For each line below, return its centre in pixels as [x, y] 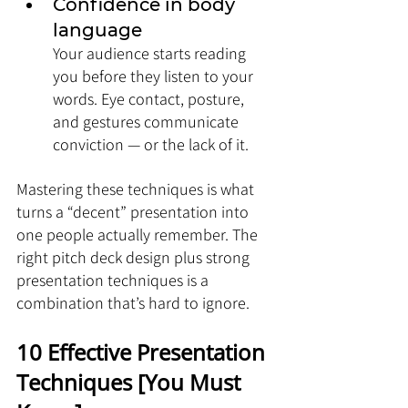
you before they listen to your [155, 76]
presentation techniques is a [114, 280]
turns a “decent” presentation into [134, 212]
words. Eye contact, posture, [150, 99]
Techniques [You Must [131, 382]
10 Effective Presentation [143, 352]
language [97, 30]
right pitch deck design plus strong [135, 257]
